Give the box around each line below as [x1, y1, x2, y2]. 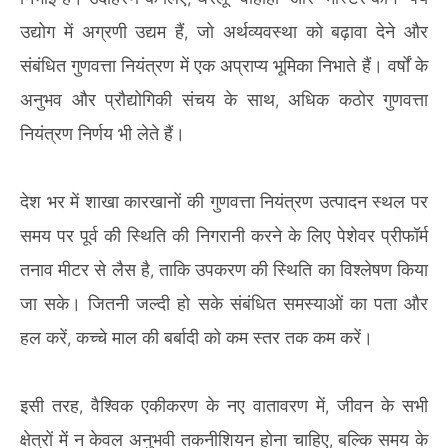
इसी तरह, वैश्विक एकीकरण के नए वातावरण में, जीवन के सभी [20, 395, 428, 416]
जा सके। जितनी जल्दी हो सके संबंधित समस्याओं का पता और [20, 293, 428, 314]
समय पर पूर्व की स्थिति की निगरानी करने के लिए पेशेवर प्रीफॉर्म [20, 225, 428, 246]
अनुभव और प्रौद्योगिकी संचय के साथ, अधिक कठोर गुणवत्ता [20, 89, 428, 110]
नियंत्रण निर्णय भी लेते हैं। [20, 123, 185, 144]
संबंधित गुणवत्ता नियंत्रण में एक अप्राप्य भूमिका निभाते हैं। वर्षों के [20, 55, 428, 76]
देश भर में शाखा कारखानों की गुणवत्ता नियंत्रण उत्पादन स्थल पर [20, 191, 428, 212]
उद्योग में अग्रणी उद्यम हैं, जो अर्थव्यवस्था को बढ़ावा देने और [20, 21, 428, 42]
